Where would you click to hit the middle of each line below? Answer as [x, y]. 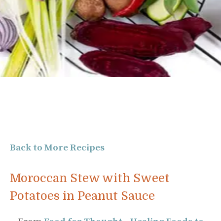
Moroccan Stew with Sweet [90, 178]
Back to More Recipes [57, 147]
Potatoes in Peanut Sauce [82, 196]
